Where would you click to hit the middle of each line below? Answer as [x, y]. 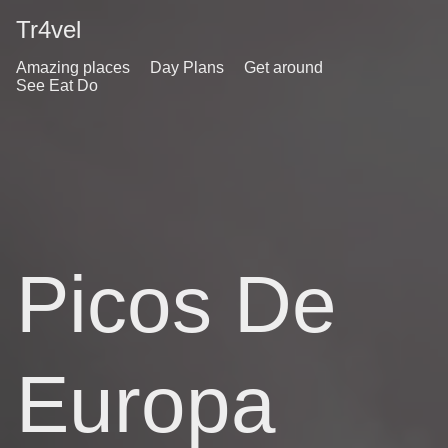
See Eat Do [57, 85]
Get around [283, 67]
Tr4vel [48, 29]
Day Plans [187, 67]
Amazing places [73, 67]
